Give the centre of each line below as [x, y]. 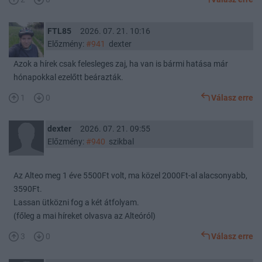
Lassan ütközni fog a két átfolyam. [76, 202]
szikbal [119, 142]
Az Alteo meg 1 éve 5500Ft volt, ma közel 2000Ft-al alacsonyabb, [130, 175]
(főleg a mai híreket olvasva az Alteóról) [85, 216]
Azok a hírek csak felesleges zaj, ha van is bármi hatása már [121, 64]
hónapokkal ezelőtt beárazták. [68, 78]
